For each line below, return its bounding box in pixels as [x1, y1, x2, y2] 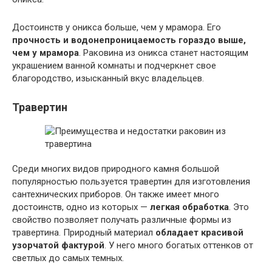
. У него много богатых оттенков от [104, 240, 253, 251]
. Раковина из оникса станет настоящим [79, 47, 248, 59]
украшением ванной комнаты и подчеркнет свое [12, 60, 216, 72]
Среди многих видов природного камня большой [12, 163, 219, 175]
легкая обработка [150, 202, 229, 213]
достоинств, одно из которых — [12, 202, 150, 213]
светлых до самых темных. [12, 253, 124, 264]
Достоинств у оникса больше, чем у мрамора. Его [12, 22, 221, 33]
